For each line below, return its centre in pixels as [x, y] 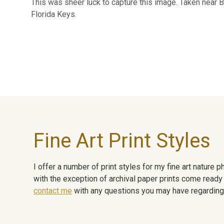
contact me [53, 190]
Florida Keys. [54, 14]
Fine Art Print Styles [122, 140]
